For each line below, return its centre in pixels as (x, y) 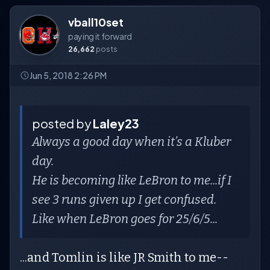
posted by (62, 123)
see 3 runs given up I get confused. (124, 199)
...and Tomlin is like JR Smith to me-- (124, 257)
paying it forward (100, 36)
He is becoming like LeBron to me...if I (132, 180)
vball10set (96, 22)
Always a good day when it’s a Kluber (131, 142)
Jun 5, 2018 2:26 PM (68, 75)
